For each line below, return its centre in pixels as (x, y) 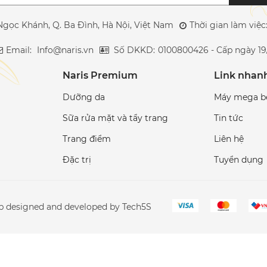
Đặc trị (77, 160)
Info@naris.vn (65, 50)
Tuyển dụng (238, 160)
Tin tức (228, 118)
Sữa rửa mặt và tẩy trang (116, 118)
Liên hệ (229, 139)
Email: (20, 50)
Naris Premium (100, 76)
